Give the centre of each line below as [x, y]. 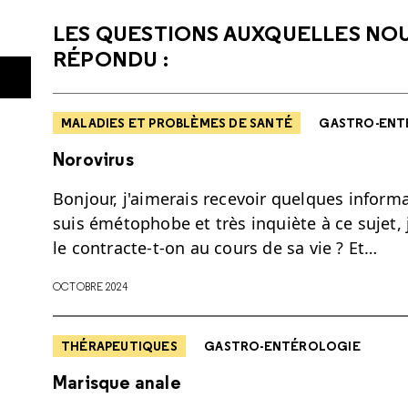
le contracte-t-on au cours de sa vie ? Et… [215, 247]
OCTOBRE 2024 [91, 286]
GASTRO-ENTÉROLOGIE [282, 346]
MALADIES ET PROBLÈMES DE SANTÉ [177, 123]
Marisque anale [117, 382]
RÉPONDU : [111, 58]
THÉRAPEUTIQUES [119, 346]
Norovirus [93, 158]
